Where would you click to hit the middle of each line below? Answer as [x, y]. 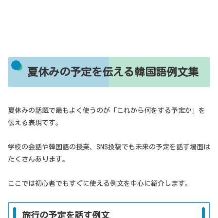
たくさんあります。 [38, 159]
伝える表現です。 [35, 122]
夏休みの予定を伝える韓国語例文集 [113, 72]
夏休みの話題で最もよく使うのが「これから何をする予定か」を [107, 110]
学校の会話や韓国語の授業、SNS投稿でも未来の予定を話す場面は [109, 147]
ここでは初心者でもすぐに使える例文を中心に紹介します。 [100, 184]
